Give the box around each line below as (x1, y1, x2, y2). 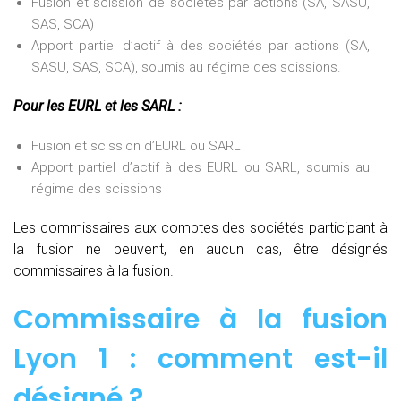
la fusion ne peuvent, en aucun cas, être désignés (13, 240, 388, 258)
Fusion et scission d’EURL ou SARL (31, 137, 241, 154)
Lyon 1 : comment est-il (13, 339, 388, 378)
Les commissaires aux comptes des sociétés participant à (13, 218, 388, 236)
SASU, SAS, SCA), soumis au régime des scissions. (31, 58, 341, 75)
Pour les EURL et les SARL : (13, 97, 182, 115)
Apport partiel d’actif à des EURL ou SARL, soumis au (31, 158, 370, 175)
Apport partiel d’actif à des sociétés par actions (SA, (31, 37, 370, 54)
